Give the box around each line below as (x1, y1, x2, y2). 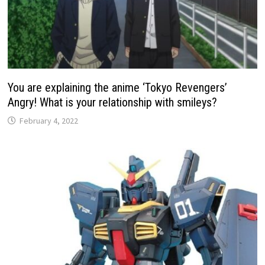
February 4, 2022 (20, 115, 79, 127)
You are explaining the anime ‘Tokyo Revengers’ (8, 80, 228, 95)
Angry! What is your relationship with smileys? (8, 95, 218, 110)
